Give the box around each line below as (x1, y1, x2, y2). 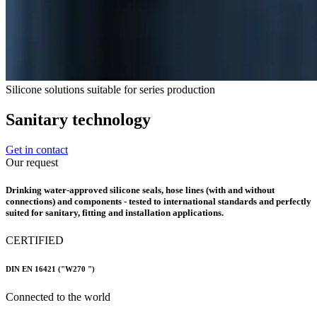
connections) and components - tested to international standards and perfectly (6, 195, 311, 207)
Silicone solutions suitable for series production (6, 83, 215, 96)
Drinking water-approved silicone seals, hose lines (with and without (6, 184, 275, 195)
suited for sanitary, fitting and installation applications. (6, 207, 224, 218)
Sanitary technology (6, 110, 151, 129)
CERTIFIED (6, 234, 64, 247)
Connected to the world (6, 291, 110, 304)
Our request (6, 156, 58, 168)
